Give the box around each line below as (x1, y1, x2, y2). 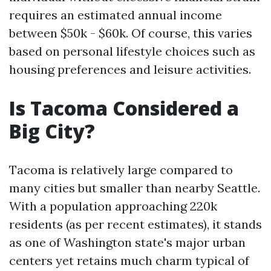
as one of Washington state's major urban (9, 235, 246, 250)
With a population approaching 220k (9, 198, 217, 214)
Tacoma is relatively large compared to (9, 162, 233, 178)
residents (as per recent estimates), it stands (9, 217, 262, 232)
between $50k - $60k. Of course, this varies (9, 25, 252, 41)
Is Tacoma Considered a (9, 95, 239, 122)
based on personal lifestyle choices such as (9, 44, 255, 59)
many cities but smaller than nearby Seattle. (9, 180, 260, 196)
